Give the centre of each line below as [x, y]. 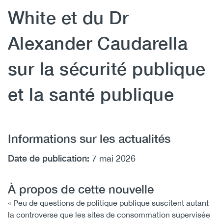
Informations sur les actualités [89, 138]
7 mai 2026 [114, 158]
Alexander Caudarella [98, 43]
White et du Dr [69, 17]
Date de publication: [49, 158]
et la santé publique [91, 94]
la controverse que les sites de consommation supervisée [109, 215]
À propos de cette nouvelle [81, 189]
